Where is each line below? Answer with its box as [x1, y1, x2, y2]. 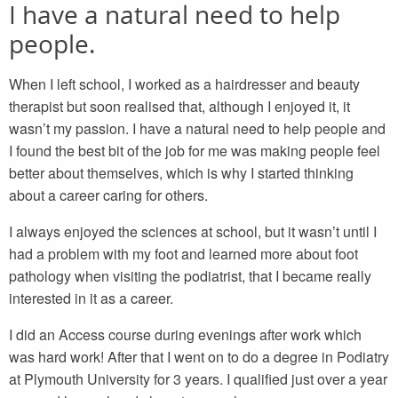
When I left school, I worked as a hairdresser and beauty [9, 74, 360, 95]
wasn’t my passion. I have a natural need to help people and [9, 118, 386, 139]
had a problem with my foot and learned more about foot [9, 243, 358, 265]
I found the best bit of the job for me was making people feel [9, 140, 380, 162]
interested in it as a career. [9, 288, 173, 309]
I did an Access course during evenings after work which [9, 324, 362, 346]
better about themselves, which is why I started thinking [9, 163, 354, 184]
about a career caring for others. [9, 185, 208, 206]
